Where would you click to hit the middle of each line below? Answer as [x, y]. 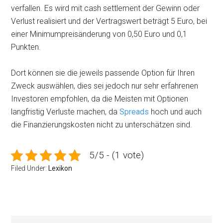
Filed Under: [30, 168]
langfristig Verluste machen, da [65, 112]
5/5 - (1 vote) [117, 155]
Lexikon [60, 168]
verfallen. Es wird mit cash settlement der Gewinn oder [106, 8]
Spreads [134, 112]
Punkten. [26, 47]
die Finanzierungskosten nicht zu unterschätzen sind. [102, 125]
